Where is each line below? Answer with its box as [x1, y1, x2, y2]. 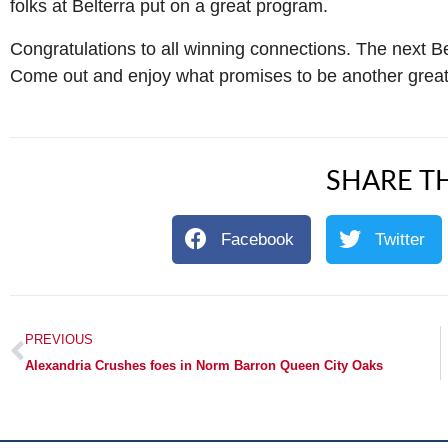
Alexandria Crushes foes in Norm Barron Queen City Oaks [25, 359, 383, 374]
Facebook [221, 229, 294, 248]
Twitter [375, 229, 425, 248]
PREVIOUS [25, 332, 93, 348]
